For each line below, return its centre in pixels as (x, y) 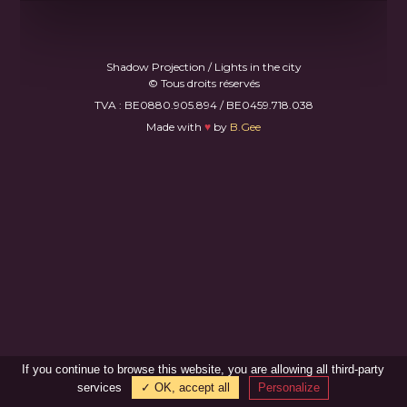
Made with (175, 126)
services (102, 387)
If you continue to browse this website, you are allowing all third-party (203, 369)
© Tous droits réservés (203, 83)
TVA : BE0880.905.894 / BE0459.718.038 (203, 104)
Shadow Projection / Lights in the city (203, 66)
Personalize (289, 387)
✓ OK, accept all (186, 387)
